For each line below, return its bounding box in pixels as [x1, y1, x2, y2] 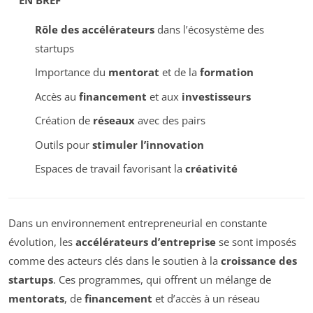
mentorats [8, 291, 64, 306]
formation [199, 65, 254, 80]
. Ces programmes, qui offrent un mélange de [53, 272, 271, 287]
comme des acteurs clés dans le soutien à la [8, 254, 221, 268]
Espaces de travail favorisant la [34, 161, 185, 176]
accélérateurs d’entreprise [75, 235, 216, 249]
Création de [34, 113, 93, 128]
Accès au [34, 89, 79, 103]
